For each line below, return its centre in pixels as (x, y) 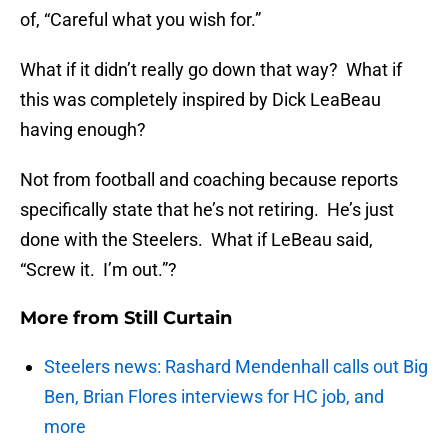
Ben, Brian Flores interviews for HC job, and (214, 397)
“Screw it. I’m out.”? (98, 270)
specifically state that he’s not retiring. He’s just (207, 210)
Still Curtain (178, 318)
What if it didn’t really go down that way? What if (211, 70)
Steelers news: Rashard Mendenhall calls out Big (236, 367)
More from (72, 318)
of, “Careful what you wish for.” (140, 20)
